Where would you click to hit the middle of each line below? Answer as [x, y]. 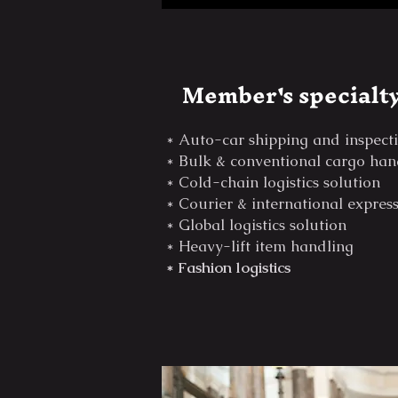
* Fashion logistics [228, 267]
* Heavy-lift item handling [260, 246]
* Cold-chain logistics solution [273, 182]
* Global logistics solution [256, 225]
